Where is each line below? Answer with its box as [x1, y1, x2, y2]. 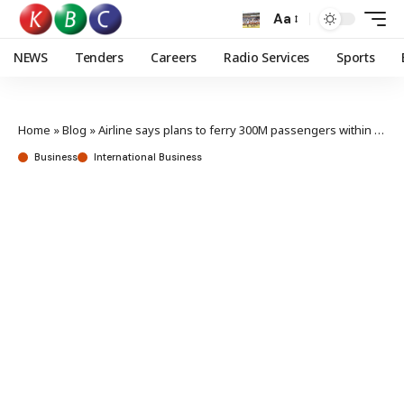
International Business [94, 151, 202, 163]
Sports [336, 49, 375, 66]
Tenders [74, 49, 124, 66]
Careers [150, 49, 197, 66]
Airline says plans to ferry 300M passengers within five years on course [98, 122, 374, 138]
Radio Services [223, 49, 310, 66]
